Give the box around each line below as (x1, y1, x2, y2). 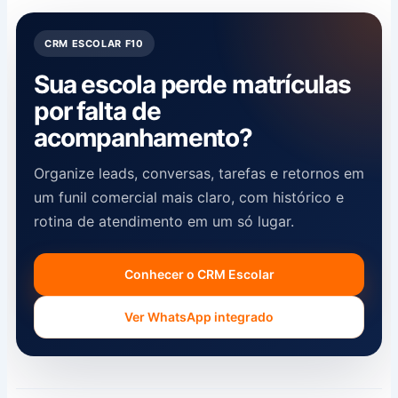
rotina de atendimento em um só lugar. (33, 211, 294, 230)
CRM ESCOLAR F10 (44, 36, 144, 50)
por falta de (33, 95, 161, 126)
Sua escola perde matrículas (33, 68, 351, 99)
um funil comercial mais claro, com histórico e (33, 187, 344, 206)
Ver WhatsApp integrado (124, 308, 274, 324)
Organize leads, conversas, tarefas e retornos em (33, 163, 364, 182)
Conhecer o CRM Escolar (123, 266, 275, 282)
